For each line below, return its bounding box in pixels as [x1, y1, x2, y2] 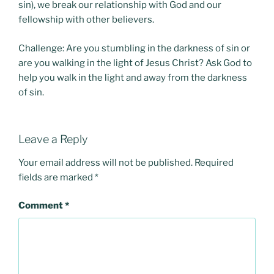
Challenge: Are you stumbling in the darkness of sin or [18, 42, 250, 54]
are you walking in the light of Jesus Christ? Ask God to [18, 57, 252, 68]
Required [194, 157, 234, 168]
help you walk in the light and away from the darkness [18, 72, 247, 83]
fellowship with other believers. [18, 14, 154, 26]
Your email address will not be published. [18, 157, 193, 168]
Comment [18, 200, 65, 212]
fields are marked [18, 171, 95, 183]
